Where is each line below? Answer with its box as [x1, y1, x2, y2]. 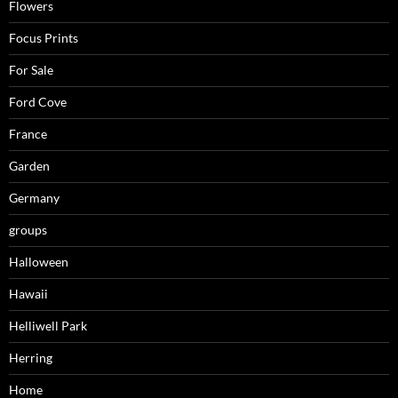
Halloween [9, 254, 68, 270]
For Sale [9, 62, 53, 78]
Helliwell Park [9, 318, 87, 334]
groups [9, 222, 47, 238]
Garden [9, 158, 50, 174]
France [9, 126, 47, 142]
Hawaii [9, 286, 48, 302]
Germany [9, 190, 60, 206]
